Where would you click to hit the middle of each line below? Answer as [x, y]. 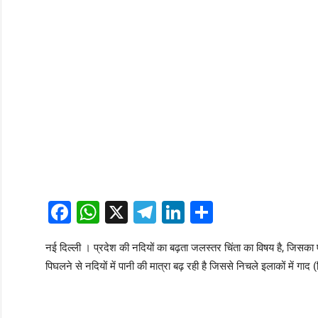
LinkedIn [227, 213]
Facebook [120, 213]
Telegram [203, 213]
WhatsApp [151, 213]
